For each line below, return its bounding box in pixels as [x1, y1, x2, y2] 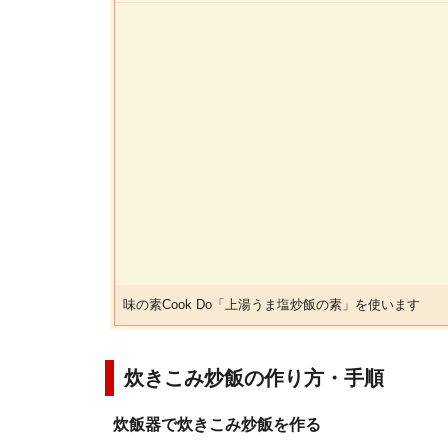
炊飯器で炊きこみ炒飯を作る [113, 416, 321, 433]
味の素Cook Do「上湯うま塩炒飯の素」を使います [123, 297, 420, 312]
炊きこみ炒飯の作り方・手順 [124, 367, 384, 389]
